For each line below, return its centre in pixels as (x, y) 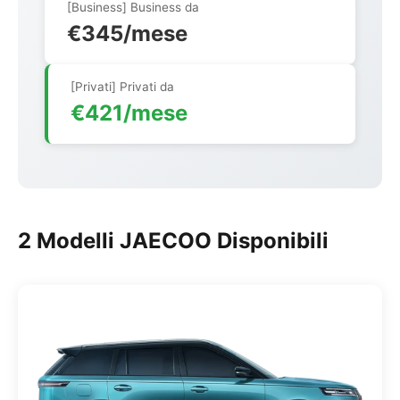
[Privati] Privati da (122, 87)
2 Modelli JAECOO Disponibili (173, 241)
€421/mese (129, 113)
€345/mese (127, 33)
